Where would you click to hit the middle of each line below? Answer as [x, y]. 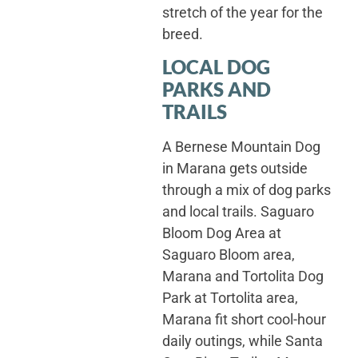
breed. [182, 34]
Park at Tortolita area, [230, 298]
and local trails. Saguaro [238, 212]
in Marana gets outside [235, 169]
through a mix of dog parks [246, 190]
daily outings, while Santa [242, 341]
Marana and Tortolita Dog [243, 276]
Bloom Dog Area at [221, 233]
